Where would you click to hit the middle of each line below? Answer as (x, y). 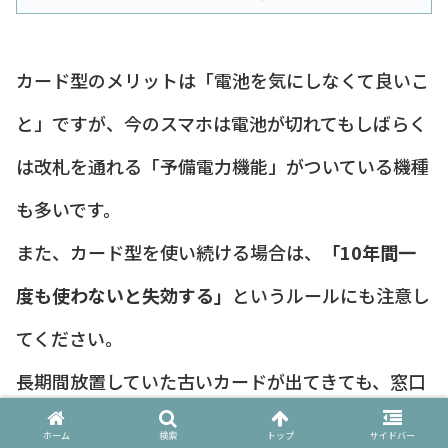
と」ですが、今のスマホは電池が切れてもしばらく (221, 122)
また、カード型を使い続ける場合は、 (169, 251)
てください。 (69, 337)
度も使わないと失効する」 (124, 294)
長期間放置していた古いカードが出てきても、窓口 (221, 380)
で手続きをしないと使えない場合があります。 (204, 423)
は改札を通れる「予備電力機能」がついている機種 (222, 165)
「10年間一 (369, 251)
